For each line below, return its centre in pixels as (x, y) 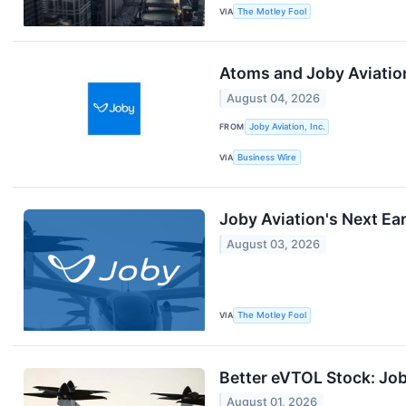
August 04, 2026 (274, 98)
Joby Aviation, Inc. (287, 127)
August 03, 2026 (274, 244)
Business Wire (267, 158)
